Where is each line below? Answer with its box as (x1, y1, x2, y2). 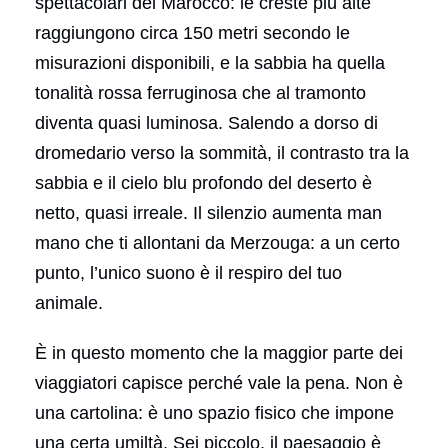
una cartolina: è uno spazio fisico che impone (35, 402, 394, 423)
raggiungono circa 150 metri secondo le (35, 22, 350, 43)
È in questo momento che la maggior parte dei (35, 342, 403, 363)
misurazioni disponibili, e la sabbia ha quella (35, 52, 385, 73)
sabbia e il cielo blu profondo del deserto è (35, 172, 372, 193)
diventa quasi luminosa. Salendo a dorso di (35, 112, 378, 133)
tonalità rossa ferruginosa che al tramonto (35, 82, 366, 103)
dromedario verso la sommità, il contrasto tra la (35, 142, 409, 163)
